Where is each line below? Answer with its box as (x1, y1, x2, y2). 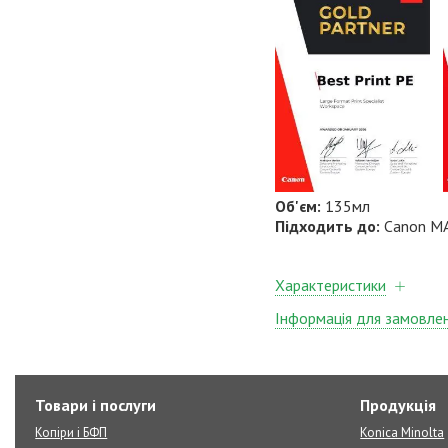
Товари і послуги (35, 395, 157, 415)
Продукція (360, 395, 437, 415)
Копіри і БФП (35, 424, 108, 441)
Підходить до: (275, 216, 384, 237)
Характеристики (275, 275, 386, 296)
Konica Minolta (360, 424, 445, 441)
